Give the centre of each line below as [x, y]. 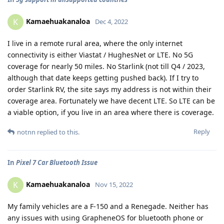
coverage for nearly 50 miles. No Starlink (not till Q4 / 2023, [106, 66]
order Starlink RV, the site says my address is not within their [109, 89]
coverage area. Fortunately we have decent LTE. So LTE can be [111, 101]
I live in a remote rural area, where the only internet [95, 43]
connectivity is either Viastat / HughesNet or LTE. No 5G [100, 55]
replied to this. [57, 132]
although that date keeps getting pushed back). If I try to [103, 78]
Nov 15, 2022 [114, 184]
